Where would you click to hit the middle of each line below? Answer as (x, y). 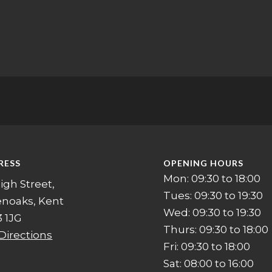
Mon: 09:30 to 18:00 (212, 178)
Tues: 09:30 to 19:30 (213, 195)
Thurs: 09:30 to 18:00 (216, 229)
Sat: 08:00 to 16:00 (209, 263)
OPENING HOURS (204, 163)
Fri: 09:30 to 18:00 (207, 246)
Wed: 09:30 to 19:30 (212, 212)
